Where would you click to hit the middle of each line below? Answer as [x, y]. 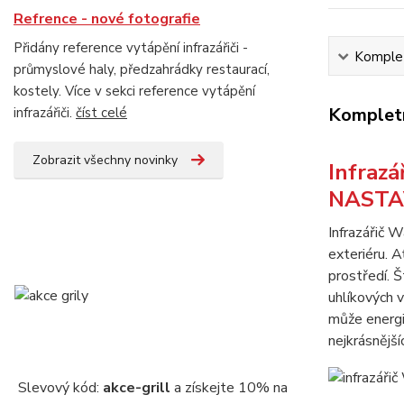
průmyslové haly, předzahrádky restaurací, [142, 69]
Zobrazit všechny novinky [105, 160]
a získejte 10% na [229, 388]
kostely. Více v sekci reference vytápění [134, 91]
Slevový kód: [60, 388]
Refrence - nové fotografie [107, 19]
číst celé [101, 113]
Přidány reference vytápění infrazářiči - [131, 48]
